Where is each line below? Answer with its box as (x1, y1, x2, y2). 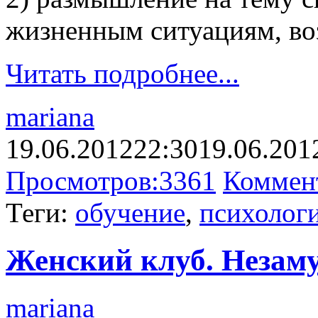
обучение (75, 197, 185, 229)
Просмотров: (6, 165, 159, 197)
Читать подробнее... (6, 58, 239, 89)
